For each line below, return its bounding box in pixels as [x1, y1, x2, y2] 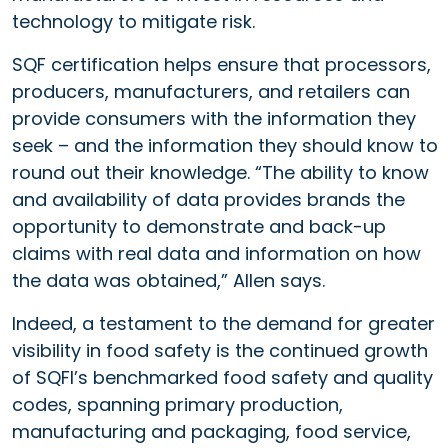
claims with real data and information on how [12, 240, 421, 266]
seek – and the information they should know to [12, 132, 438, 158]
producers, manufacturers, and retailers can [12, 78, 410, 104]
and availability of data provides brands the [12, 186, 405, 212]
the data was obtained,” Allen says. [12, 267, 325, 293]
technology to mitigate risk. [12, 8, 255, 34]
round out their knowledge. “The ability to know [12, 159, 429, 185]
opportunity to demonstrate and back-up [12, 213, 386, 239]
